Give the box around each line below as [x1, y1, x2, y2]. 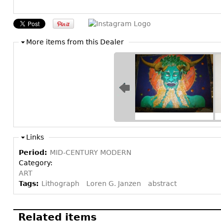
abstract [148, 179, 177, 187]
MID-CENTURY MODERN [50, 148, 131, 156]
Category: [19, 158, 55, 167]
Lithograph [41, 179, 79, 187]
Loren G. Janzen [86, 179, 141, 187]
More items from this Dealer [26, 37, 124, 46]
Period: [19, 148, 50, 156]
